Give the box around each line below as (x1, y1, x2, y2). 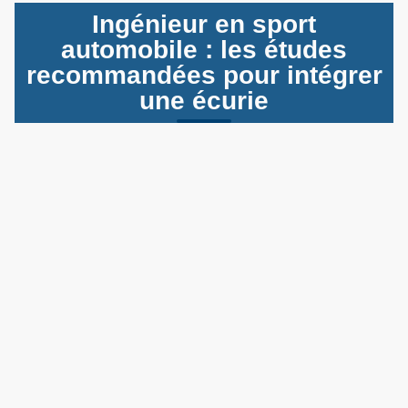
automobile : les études (61, 35, 347, 64)
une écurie (139, 86, 269, 115)
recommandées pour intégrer (25, 60, 382, 89)
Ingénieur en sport (92, 9, 316, 38)
